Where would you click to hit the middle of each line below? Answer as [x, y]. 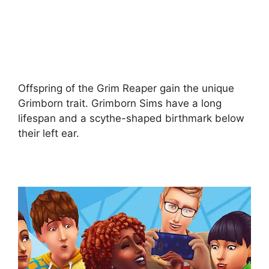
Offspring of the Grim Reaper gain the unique [126, 88]
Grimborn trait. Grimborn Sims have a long [120, 103]
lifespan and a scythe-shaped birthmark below [131, 118]
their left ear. [49, 133]
